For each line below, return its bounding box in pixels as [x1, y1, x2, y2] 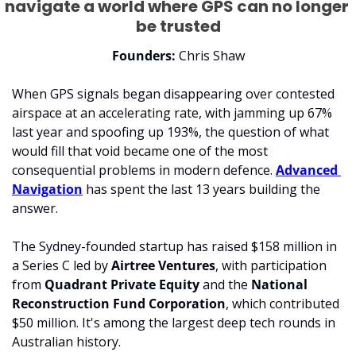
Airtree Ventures [111, 257, 215, 275]
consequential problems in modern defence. [12, 161, 276, 180]
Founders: [111, 47, 179, 65]
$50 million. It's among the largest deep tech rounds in [12, 314, 335, 332]
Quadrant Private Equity [44, 276, 199, 294]
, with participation [215, 257, 327, 275]
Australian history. [12, 333, 121, 351]
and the [199, 276, 251, 294]
